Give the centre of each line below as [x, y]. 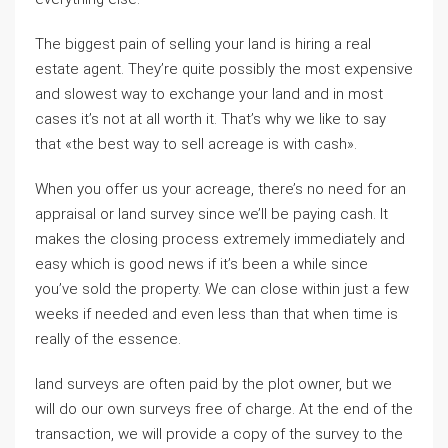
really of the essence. [108, 338]
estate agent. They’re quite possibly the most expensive [224, 68]
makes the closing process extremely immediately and [220, 238]
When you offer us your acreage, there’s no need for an [220, 188]
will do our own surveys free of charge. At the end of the [224, 408]
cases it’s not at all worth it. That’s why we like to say [210, 118]
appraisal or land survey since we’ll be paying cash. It [211, 213]
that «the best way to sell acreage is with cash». [196, 143]
